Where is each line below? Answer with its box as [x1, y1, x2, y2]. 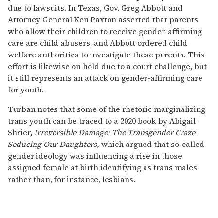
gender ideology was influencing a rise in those [8, 150, 182, 161]
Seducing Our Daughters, [8, 138, 99, 149]
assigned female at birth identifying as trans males [8, 162, 197, 173]
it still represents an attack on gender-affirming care [8, 72, 202, 83]
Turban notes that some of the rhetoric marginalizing [8, 103, 205, 114]
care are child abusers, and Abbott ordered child [8, 37, 187, 48]
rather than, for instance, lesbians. [8, 173, 135, 184]
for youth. [8, 84, 44, 95]
